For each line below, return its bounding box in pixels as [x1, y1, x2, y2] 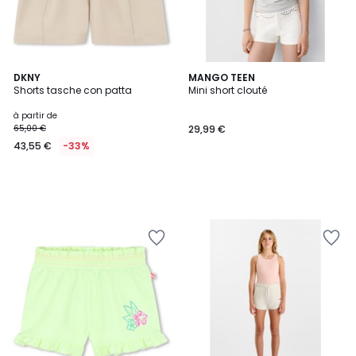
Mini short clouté [188, 83, 267, 97]
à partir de [14, 110, 57, 122]
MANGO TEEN [188, 71, 255, 84]
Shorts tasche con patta [14, 83, 132, 97]
